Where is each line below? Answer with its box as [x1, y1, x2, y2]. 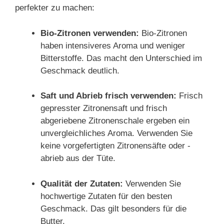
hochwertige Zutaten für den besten [40, 191, 172, 201]
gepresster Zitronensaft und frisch [40, 103, 167, 113]
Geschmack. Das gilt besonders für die [40, 203, 186, 213]
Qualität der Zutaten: [40, 178, 123, 188]
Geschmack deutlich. [40, 65, 119, 75]
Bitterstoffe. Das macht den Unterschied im [40, 53, 202, 63]
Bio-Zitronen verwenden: [40, 28, 139, 38]
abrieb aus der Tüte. [40, 153, 115, 163]
